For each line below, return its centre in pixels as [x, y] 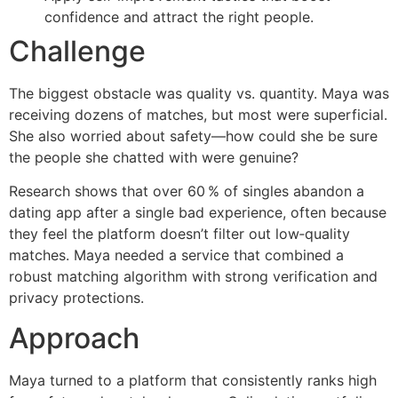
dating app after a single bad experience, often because [198, 213]
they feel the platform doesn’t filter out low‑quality [179, 234]
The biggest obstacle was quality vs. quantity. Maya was [199, 94]
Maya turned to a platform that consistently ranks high [193, 380]
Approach [74, 338]
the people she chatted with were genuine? [154, 158]
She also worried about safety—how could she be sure [193, 136]
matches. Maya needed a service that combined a [176, 255]
